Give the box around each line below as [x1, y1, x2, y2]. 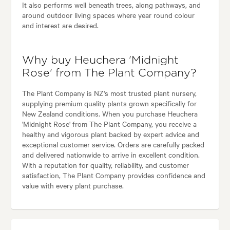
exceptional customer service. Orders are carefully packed [22, 139, 204, 149]
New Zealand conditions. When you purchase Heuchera [22, 108, 198, 119]
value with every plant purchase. [22, 180, 124, 190]
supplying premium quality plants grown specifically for [22, 98, 197, 108]
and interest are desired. [22, 20, 99, 30]
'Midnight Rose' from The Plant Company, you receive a [22, 118, 197, 129]
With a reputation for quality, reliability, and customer [22, 159, 189, 170]
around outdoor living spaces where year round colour [22, 9, 195, 20]
